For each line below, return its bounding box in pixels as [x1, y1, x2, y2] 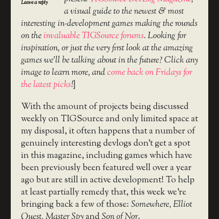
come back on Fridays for [107, 66, 192, 79]
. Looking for [143, 29, 186, 43]
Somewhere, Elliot [131, 198, 192, 212]
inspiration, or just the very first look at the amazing [21, 42, 193, 55]
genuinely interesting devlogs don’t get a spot [21, 137, 190, 151]
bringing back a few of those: [21, 198, 131, 212]
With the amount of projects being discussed [21, 101, 189, 114]
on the [21, 29, 44, 43]
